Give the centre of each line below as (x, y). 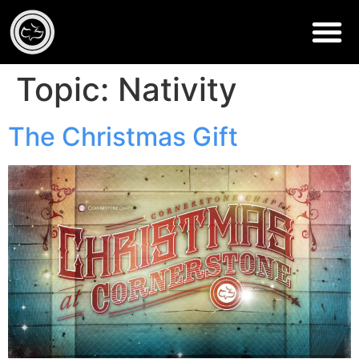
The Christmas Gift (123, 137)
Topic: (67, 89)
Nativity (177, 89)
